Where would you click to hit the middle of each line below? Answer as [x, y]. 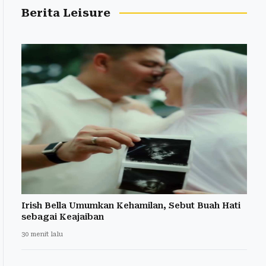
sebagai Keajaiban [63, 217]
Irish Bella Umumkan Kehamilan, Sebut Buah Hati [131, 206]
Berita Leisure [66, 13]
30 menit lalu [42, 235]
